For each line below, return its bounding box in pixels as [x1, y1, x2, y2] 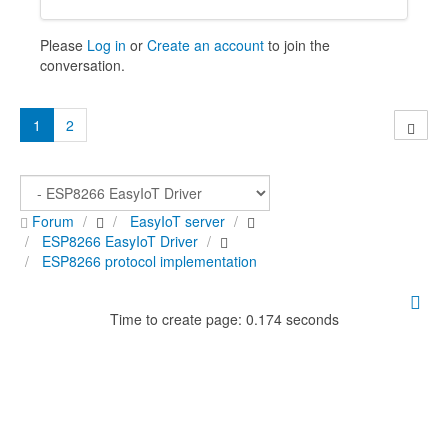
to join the [264, 34, 330, 55]
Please [40, 34, 87, 55]
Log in [87, 34, 126, 55]
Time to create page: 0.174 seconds [109, 308, 339, 329]
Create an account [147, 34, 264, 55]
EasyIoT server [130, 210, 225, 231]
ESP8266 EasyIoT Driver [42, 230, 198, 251]
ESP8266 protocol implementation [42, 250, 257, 271]
